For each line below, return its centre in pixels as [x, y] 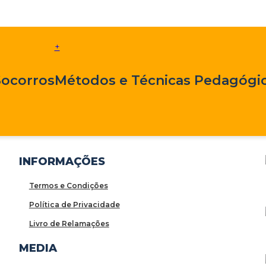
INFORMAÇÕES [62, 161]
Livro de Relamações [69, 223]
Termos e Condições [68, 185]
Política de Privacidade [74, 204]
